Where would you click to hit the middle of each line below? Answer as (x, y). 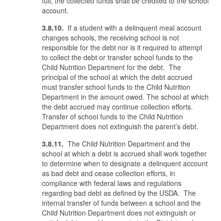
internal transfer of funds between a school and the (121, 203)
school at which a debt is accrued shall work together (124, 153)
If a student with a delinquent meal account (133, 28)
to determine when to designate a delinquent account (125, 163)
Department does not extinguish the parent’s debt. (120, 126)
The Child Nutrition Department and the (128, 144)
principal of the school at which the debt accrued (117, 77)
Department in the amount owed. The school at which (125, 97)
